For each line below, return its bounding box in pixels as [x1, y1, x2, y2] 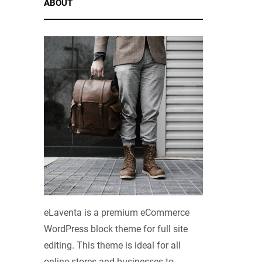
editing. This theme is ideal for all [44, 239, 181, 251]
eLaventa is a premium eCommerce [44, 206, 190, 218]
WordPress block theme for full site [44, 223, 188, 235]
